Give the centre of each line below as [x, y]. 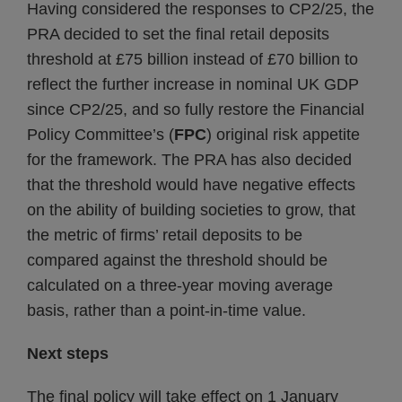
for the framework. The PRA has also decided [189, 160]
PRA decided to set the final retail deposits [178, 34]
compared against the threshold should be [177, 260]
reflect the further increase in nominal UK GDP [193, 84]
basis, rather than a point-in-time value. [166, 310]
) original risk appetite [283, 135]
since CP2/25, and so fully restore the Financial [196, 109]
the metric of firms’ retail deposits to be [165, 235]
